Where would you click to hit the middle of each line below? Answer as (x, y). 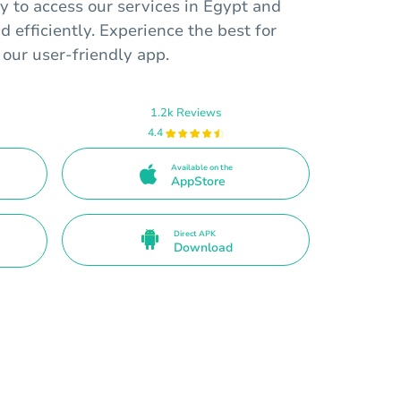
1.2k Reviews (186, 112)
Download (203, 247)
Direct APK (194, 233)
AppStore (198, 181)
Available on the (201, 167)
